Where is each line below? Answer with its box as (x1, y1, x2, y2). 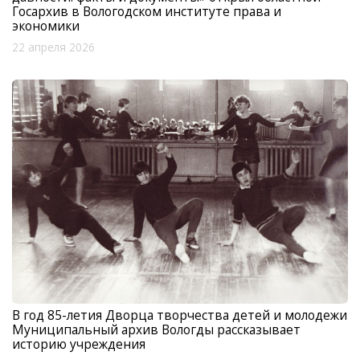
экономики (12, 17, 80, 35)
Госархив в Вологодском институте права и (12, 2, 281, 21)
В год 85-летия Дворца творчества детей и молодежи (12, 305, 347, 324)
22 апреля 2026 (12, 40, 95, 55)
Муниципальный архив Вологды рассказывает (12, 320, 301, 338)
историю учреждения (12, 334, 145, 353)
